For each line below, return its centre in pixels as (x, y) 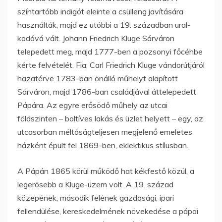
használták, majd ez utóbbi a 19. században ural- (104, 25)
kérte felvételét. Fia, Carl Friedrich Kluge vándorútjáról (111, 65)
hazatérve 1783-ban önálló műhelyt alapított (98, 78)
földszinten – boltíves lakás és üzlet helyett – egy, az (110, 118)
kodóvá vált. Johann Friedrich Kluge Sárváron (96, 38)
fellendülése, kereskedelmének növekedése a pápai (108, 211)
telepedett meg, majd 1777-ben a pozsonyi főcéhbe (110, 51)
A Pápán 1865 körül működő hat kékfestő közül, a (106, 171)
